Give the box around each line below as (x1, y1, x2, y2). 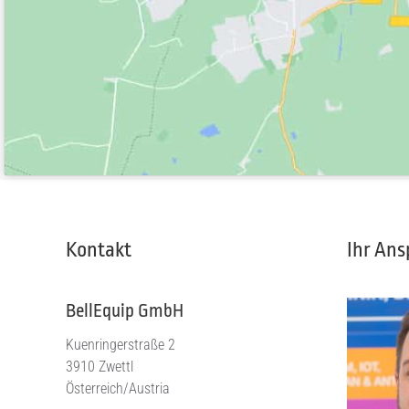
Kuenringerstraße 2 (66, 335, 175, 353)
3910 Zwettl (66, 357, 133, 375)
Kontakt (66, 237, 131, 262)
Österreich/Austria (66, 379, 170, 397)
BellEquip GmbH (66, 299, 184, 321)
